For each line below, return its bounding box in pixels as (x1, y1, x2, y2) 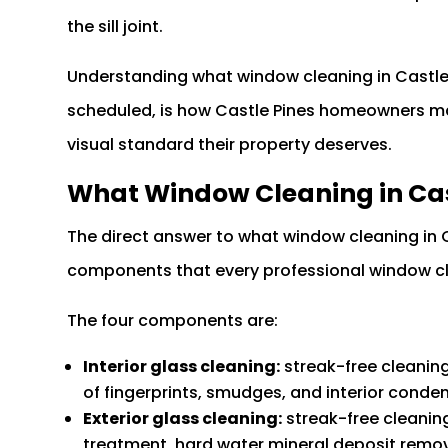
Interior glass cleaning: (83, 355, 281, 379)
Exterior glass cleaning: (83, 407, 283, 431)
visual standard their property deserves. (67, 133, 393, 157)
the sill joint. (67, 15, 164, 39)
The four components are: (67, 309, 279, 333)
